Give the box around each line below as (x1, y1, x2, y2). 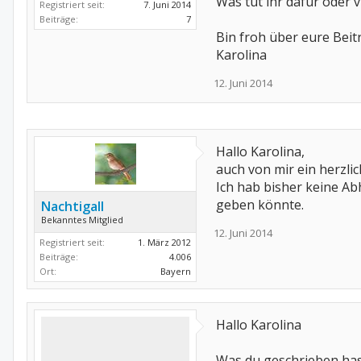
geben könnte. (216, 196, 304, 214)
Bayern (160, 265, 191, 277)
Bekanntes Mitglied (41, 214, 123, 226)
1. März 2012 (138, 236, 191, 248)
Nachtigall (41, 197, 104, 215)
